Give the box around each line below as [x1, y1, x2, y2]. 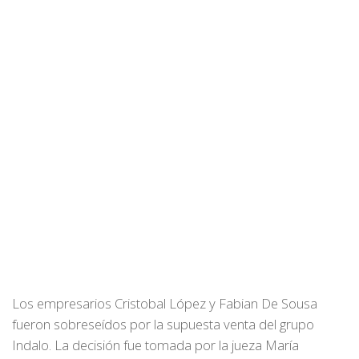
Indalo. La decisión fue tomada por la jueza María [12, 336, 299, 354]
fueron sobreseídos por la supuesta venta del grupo [12, 315, 314, 333]
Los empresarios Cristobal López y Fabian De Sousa [12, 294, 317, 313]
